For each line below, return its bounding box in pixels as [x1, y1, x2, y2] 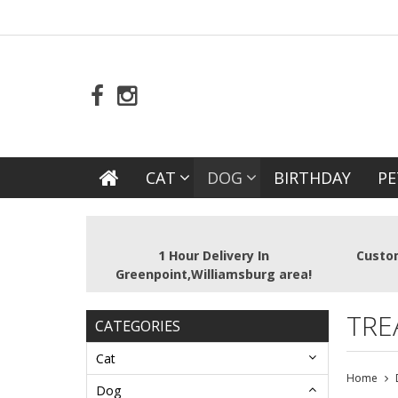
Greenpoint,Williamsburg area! [115, 266, 313, 283]
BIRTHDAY [274, 167, 351, 188]
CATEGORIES [95, 316, 180, 337]
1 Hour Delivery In [158, 247, 270, 265]
